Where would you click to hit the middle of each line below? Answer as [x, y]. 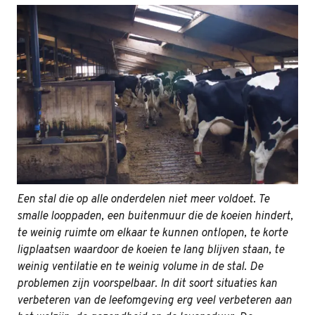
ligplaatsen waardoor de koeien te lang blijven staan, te [150, 251]
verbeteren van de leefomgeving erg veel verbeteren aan [154, 301]
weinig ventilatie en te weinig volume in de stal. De [140, 268]
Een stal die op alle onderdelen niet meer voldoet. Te [143, 200]
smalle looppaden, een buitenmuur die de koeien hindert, [155, 217]
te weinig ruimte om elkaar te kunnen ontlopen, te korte [152, 234]
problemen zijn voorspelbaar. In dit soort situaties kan [147, 284]
